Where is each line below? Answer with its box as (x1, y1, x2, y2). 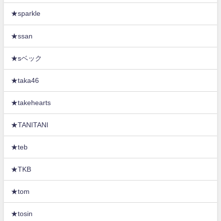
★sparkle (11, 10, 41, 17)
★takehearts (11, 99, 51, 106)
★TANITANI (11, 121, 49, 128)
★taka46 (11, 76, 39, 84)
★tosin (11, 210, 33, 217)
